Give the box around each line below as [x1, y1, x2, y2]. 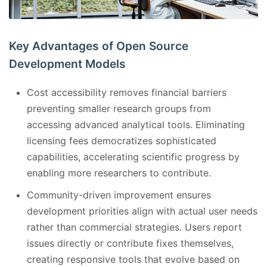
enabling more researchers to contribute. [27, 166, 211, 179]
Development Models [9, 56, 126, 71]
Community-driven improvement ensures [27, 188, 211, 201]
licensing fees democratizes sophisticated [27, 134, 216, 147]
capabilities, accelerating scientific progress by [27, 150, 240, 163]
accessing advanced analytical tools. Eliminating [27, 118, 245, 131]
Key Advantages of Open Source [9, 38, 188, 53]
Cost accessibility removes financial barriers [27, 86, 226, 98]
